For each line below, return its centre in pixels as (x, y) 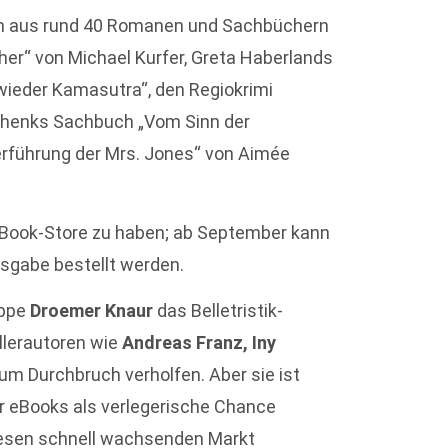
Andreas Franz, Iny (199, 343)
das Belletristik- (220, 311)
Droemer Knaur (94, 311)
